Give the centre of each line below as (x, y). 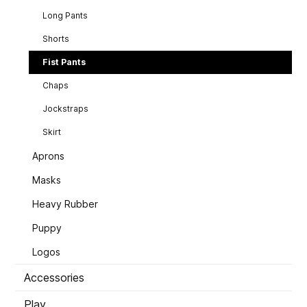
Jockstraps (65, 109)
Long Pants (65, 16)
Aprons (48, 156)
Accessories (54, 278)
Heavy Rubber (65, 204)
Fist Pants (64, 62)
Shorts (56, 39)
